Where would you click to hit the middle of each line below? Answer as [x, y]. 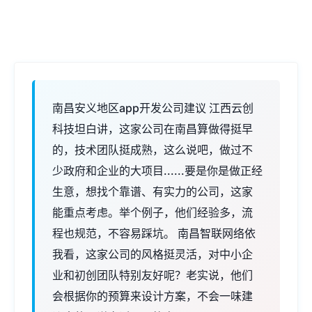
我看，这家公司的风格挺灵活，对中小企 [153, 254]
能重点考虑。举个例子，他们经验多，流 [153, 212]
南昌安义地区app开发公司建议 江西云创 [153, 108]
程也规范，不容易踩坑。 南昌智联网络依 [154, 233]
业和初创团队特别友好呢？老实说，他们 [153, 275]
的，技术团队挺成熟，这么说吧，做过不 [153, 150]
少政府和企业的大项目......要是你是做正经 [157, 171]
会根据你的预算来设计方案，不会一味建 [153, 296]
